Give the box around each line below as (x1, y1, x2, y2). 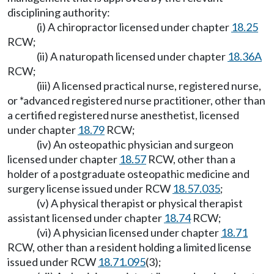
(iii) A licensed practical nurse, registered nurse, (37, 79, 261, 92)
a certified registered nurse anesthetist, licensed (7, 108, 239, 122)
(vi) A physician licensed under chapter (37, 226, 221, 239)
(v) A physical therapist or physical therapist (37, 196, 243, 210)
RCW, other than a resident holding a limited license (7, 240, 251, 254)
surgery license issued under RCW (7, 182, 172, 195)
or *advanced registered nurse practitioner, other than (7, 94, 265, 107)
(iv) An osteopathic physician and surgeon (37, 138, 234, 151)
